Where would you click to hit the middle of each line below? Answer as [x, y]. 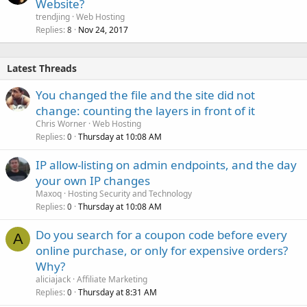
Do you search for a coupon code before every [161, 234]
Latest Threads [42, 68]
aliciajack [53, 279]
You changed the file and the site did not [145, 95]
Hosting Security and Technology [130, 193]
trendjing [53, 16]
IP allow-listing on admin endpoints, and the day [166, 164]
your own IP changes [93, 180]
